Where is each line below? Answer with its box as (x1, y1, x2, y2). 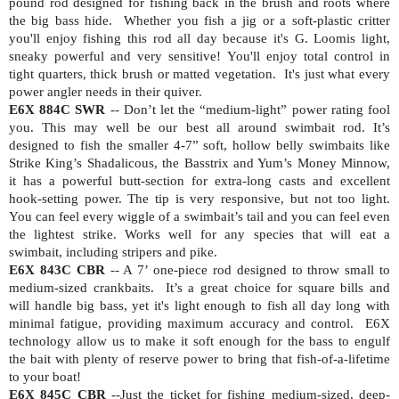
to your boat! (9, 369, 81, 384)
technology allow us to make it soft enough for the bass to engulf (9, 333, 390, 348)
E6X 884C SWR (9, 102, 106, 117)
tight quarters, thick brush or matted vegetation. (9, 66, 276, 81)
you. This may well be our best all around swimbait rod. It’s (9, 119, 390, 134)
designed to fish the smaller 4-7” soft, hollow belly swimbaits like (9, 137, 390, 152)
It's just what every (284, 66, 391, 81)
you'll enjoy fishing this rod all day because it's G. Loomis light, (9, 30, 390, 45)
